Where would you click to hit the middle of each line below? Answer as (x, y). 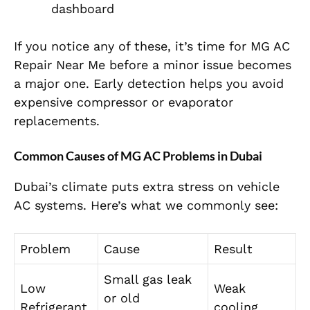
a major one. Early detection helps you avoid (149, 84)
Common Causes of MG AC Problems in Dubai (138, 156)
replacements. (57, 121)
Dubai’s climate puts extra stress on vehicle (147, 187)
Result (233, 249)
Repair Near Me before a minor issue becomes (153, 65)
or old (122, 298)
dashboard (83, 9)
